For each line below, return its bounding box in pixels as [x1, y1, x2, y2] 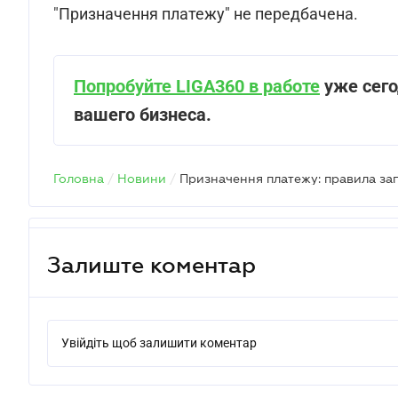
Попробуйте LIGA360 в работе [74, 76, 320, 97]
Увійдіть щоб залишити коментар [61, 336, 257, 350]
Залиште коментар [47, 251, 256, 277]
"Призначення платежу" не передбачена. [53, 4, 358, 23]
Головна [53, 171, 104, 186]
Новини [117, 171, 166, 186]
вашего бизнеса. [74, 104, 211, 125]
